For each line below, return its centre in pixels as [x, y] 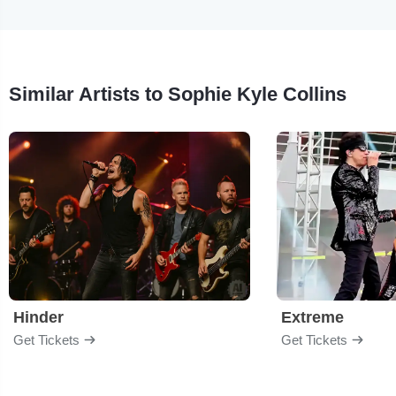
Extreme [312, 317]
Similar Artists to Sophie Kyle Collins [178, 94]
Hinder [38, 317]
